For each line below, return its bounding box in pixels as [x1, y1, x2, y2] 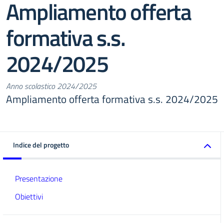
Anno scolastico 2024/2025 [6, 80, 96, 92]
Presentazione [15, 172, 62, 184]
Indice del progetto [13, 139, 69, 150]
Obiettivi [15, 190, 43, 202]
